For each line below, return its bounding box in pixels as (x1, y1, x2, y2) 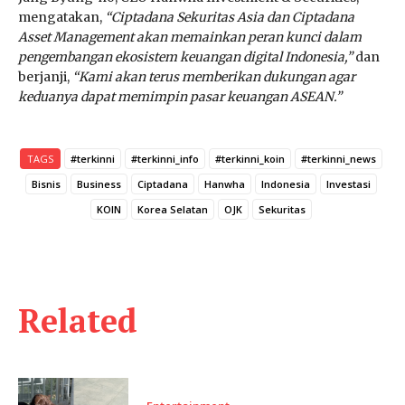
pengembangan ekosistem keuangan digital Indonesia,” (18, 49, 353, 66)
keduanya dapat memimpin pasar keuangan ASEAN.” (18, 89, 342, 106)
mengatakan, (18, 9, 105, 26)
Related (18, 299, 137, 343)
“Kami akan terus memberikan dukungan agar (72, 69, 355, 86)
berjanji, (18, 69, 72, 86)
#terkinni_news (300, 152, 376, 166)
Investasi (325, 177, 371, 192)
